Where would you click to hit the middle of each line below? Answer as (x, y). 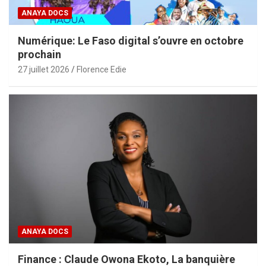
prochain (39, 54)
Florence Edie (102, 69)
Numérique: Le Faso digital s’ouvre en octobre (131, 40)
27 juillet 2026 (44, 69)
